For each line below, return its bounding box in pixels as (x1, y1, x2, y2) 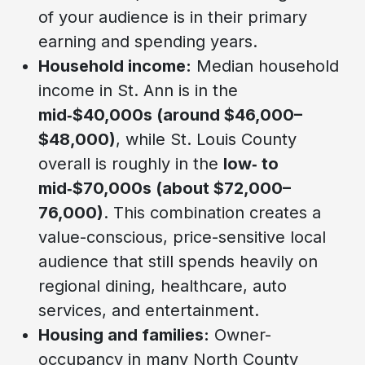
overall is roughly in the (38, 153, 223, 174)
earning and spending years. (38, 31, 257, 51)
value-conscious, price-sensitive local (38, 226, 326, 247)
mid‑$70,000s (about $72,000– (38, 178, 291, 198)
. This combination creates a (103, 202, 321, 222)
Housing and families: (38, 324, 209, 345)
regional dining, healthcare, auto (38, 275, 287, 296)
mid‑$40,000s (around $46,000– (38, 104, 302, 125)
